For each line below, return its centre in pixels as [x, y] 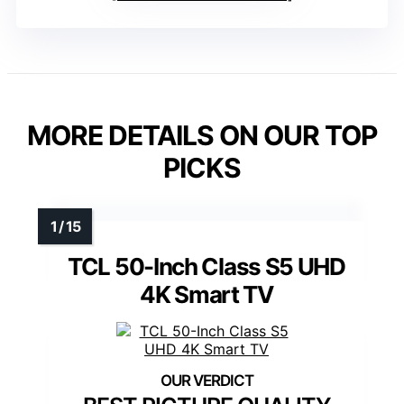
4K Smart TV [207, 295]
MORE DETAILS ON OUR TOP [202, 136]
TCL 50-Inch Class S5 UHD [207, 267]
